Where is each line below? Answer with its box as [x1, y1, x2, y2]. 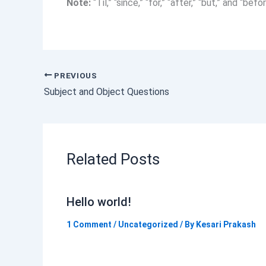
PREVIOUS [52, 70, 97, 80]
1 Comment [66, 220, 112, 230]
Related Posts [66, 150, 160, 169]
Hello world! [66, 195, 131, 210]
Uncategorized [118, 220, 178, 230]
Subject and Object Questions [44, 86, 169, 98]
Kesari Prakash [196, 220, 256, 230]
